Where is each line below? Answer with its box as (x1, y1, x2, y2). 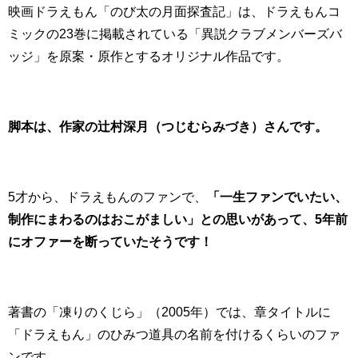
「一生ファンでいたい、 (207, 190, 348, 204)
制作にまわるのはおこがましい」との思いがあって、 (8, 213, 315, 226)
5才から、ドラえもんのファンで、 (8, 190, 207, 204)
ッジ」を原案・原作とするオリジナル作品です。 (8, 50, 289, 63)
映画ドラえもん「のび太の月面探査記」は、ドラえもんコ (8, 5, 340, 18)
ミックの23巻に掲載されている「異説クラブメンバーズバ (8, 27, 342, 41)
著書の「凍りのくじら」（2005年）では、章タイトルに (8, 305, 331, 319)
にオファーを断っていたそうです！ (8, 235, 213, 249)
